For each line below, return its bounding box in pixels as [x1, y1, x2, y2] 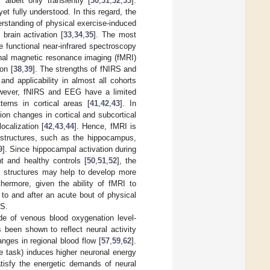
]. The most [93, 30, 136, 39]
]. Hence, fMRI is [74, 121, 136, 131]
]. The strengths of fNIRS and [32, 64, 137, 74]
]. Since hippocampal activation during [2, 144, 137, 154]
